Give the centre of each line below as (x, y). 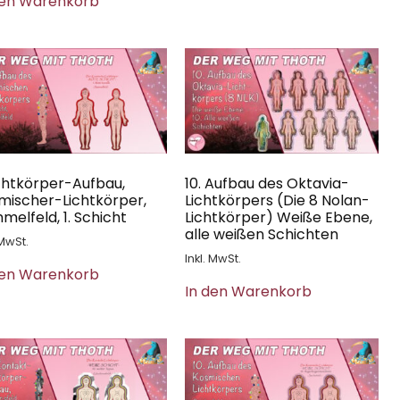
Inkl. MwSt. (212, 258)
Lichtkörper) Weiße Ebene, (278, 217)
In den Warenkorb (248, 291)
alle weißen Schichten (261, 234)
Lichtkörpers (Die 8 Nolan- (277, 200)
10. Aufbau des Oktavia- (267, 183)
